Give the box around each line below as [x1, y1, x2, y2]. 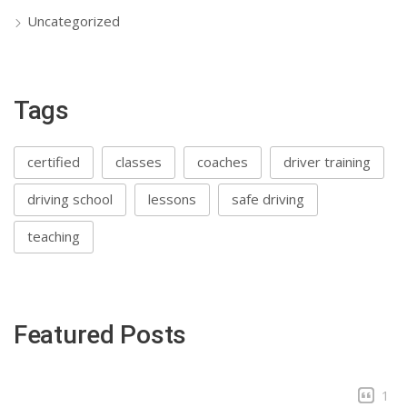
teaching [27, 226, 80, 245]
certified [27, 152, 80, 171]
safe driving [232, 189, 304, 208]
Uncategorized [27, 11, 120, 30]
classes [115, 152, 162, 171]
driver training [283, 152, 371, 171]
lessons [148, 189, 196, 208]
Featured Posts [14, 319, 187, 350]
